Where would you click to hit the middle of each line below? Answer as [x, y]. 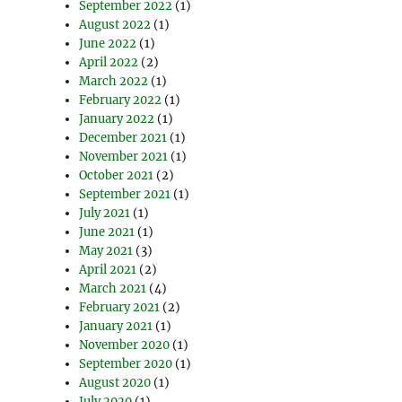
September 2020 [126, 364]
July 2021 [105, 214]
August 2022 [115, 25]
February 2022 [121, 100]
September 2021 [125, 195]
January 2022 [117, 119]
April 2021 [108, 270]
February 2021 [120, 308]
